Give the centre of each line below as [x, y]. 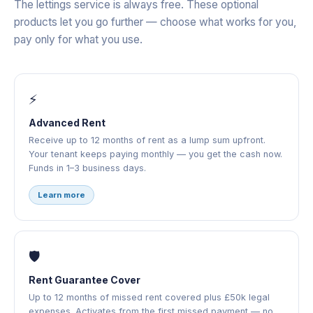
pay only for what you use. [78, 40]
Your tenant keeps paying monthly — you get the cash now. [155, 154]
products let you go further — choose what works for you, [155, 22]
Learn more [61, 195]
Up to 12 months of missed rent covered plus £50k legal [149, 298]
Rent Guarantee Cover [85, 280]
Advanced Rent [67, 123]
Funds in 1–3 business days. [87, 168]
